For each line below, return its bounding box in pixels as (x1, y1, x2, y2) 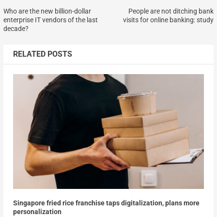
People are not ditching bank (128, 7, 214, 15)
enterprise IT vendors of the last (3, 16, 98, 24)
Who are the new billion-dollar (3, 7, 91, 15)
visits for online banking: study (123, 16, 214, 24)
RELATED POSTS (13, 49, 72, 59)
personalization (13, 208, 62, 216)
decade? (3, 25, 29, 33)
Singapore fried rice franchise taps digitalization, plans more (13, 199, 200, 207)
